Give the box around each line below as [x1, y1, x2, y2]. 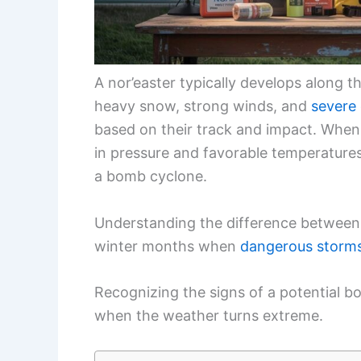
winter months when [94, 237, 240, 255]
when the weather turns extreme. [94, 307, 323, 325]
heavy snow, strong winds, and [94, 97, 311, 114]
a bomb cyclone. [94, 167, 207, 185]
